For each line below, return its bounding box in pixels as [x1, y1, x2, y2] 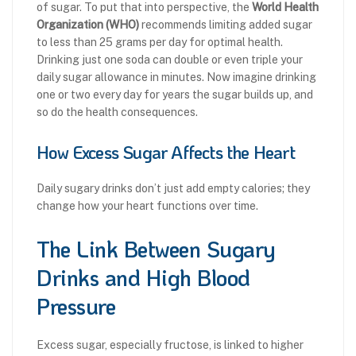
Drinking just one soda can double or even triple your [37, 52, 303, 66]
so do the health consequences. [37, 105, 198, 118]
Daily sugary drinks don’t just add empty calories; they [37, 181, 310, 195]
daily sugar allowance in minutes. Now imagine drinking [37, 70, 316, 83]
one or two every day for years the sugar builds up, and [37, 87, 313, 101]
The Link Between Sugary [37, 234, 276, 263]
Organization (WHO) [37, 17, 139, 31]
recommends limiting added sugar [139, 17, 312, 31]
